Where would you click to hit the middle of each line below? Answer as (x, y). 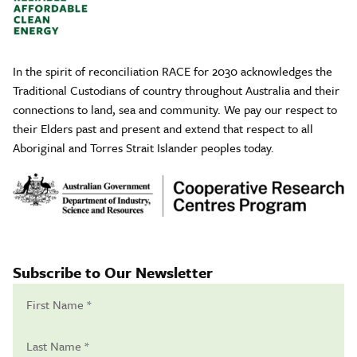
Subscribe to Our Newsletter (113, 273)
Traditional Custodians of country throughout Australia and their (176, 90)
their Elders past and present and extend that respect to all (163, 129)
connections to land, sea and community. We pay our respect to (175, 110)
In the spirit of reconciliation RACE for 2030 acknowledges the (173, 71)
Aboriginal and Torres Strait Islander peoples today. (143, 148)
